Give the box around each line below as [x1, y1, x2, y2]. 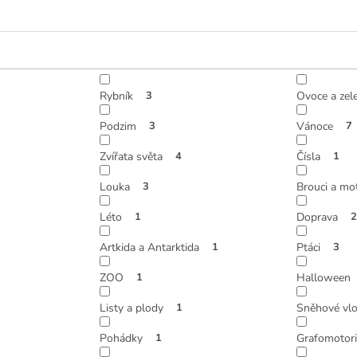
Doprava [296, 209, 338, 225]
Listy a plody [100, 300, 164, 316]
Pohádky [100, 330, 143, 346]
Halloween [296, 269, 351, 285]
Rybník [100, 88, 134, 104]
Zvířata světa [100, 148, 163, 164]
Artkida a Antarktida [100, 239, 200, 255]
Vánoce [296, 118, 333, 134]
